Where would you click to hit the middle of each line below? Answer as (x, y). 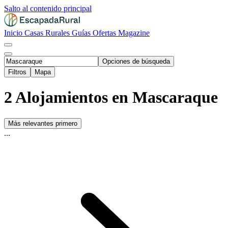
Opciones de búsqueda (136, 61)
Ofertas (105, 33)
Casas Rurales (48, 33)
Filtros (17, 72)
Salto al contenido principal (48, 8)
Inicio (14, 33)
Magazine (134, 33)
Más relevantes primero (43, 123)
